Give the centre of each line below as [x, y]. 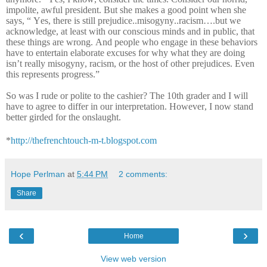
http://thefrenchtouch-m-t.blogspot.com [84, 140]
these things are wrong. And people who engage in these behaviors [132, 42]
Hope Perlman [38, 174]
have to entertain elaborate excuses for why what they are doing [125, 52]
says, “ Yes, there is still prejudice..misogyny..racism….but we [123, 20]
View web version [133, 258]
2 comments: [143, 174]
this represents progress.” [54, 74]
